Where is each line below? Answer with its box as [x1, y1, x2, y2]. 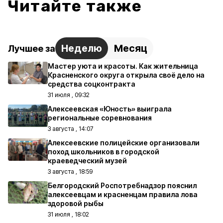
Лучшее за [8, 43, 55, 54]
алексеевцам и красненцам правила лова [48, 190, 198, 199]
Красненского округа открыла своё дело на [48, 71, 205, 79]
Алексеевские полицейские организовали [48, 138, 200, 147]
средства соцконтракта [48, 80, 135, 88]
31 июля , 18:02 [48, 211, 89, 218]
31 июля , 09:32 [48, 91, 90, 99]
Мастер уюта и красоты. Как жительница [48, 62, 198, 70]
